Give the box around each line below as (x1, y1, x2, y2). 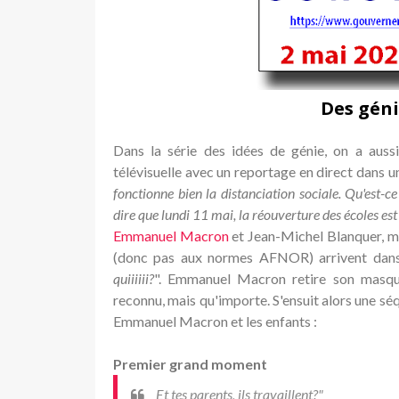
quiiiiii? (113, 269, 154, 287)
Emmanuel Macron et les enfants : (113, 312, 317, 330)
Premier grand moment (113, 354, 267, 372)
